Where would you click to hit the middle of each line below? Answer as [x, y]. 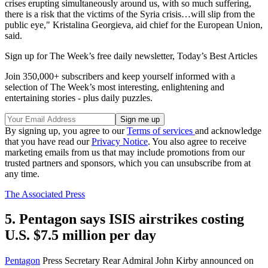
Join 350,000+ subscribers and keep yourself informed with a [120, 76]
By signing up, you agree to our [66, 130]
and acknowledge [228, 130]
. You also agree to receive [197, 141]
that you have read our [48, 141]
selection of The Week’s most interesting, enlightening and [115, 87]
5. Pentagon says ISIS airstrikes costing [124, 219]
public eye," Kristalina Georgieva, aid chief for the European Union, [134, 25]
